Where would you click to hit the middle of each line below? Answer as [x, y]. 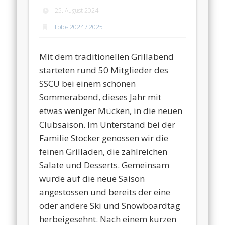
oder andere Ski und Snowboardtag [110, 205]
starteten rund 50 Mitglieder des [104, 70]
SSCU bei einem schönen [88, 83]
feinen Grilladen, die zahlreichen [103, 151]
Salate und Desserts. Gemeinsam [104, 165]
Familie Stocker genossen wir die [104, 138]
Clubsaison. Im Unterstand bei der [107, 124]
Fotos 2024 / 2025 [79, 27]
